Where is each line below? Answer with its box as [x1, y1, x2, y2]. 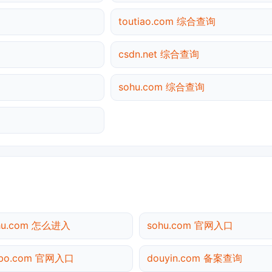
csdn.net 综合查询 [118, 48, 199, 61]
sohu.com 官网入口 [147, 219, 233, 231]
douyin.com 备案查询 [147, 251, 242, 264]
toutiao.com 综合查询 [118, 15, 216, 28]
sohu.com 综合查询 [118, 81, 205, 93]
